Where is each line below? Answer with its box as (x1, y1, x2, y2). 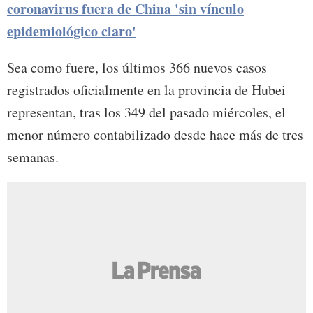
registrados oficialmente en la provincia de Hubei (7, 80, 286, 100)
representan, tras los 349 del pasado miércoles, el (7, 103, 286, 122)
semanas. (7, 147, 59, 167)
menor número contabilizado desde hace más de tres (7, 125, 303, 145)
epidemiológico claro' (7, 21, 136, 42)
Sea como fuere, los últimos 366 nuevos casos (7, 58, 267, 78)
